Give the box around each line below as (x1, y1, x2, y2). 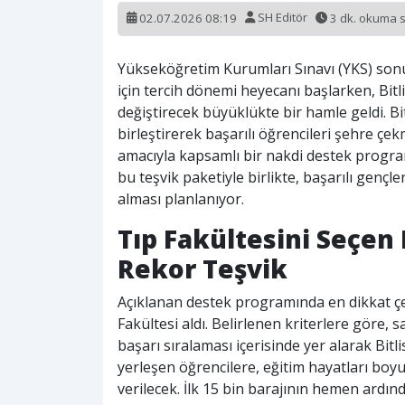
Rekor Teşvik (118, 250, 287, 286)
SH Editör (255, 9, 310, 26)
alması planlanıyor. (118, 188, 244, 209)
